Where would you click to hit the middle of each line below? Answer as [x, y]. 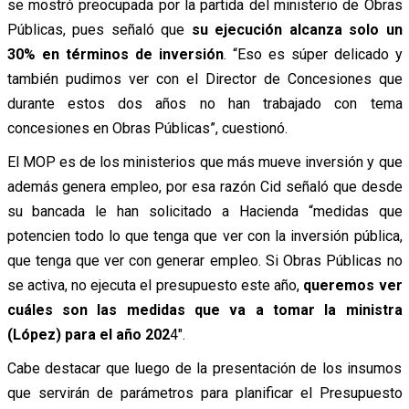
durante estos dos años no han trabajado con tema [204, 103]
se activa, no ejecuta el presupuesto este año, [155, 285]
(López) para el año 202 [88, 334]
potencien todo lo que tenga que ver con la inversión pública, [204, 236]
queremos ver [353, 285]
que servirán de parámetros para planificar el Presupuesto [204, 393]
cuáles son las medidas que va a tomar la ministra [204, 309]
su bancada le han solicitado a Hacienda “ [160, 211]
